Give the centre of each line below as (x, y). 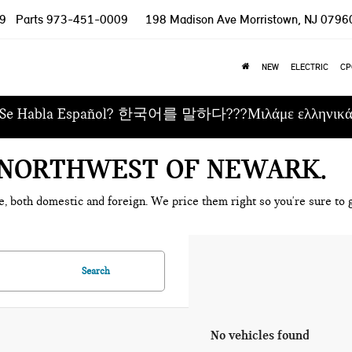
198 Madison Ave (192, 19)
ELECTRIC (309, 67)
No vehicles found (260, 335)
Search (95, 271)
